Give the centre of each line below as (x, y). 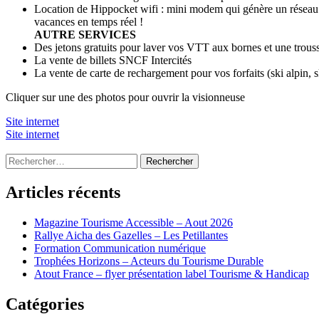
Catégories (45, 304)
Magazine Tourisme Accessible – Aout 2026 (134, 222)
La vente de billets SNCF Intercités (113, 61)
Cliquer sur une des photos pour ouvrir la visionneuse (125, 98)
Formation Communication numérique (120, 248)
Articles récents (63, 192)
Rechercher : (33, 159)
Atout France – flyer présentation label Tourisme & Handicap (172, 273)
